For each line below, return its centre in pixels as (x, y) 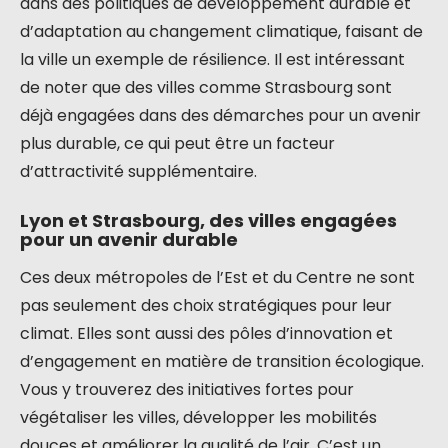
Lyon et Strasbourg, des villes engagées (208, 220)
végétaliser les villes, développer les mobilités (198, 417)
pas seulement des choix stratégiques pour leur (206, 305)
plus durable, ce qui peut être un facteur (177, 143)
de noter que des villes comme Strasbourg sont (206, 87)
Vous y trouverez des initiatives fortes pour (187, 389)
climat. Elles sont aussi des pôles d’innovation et (206, 333)
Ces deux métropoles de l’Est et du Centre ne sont (217, 277)
